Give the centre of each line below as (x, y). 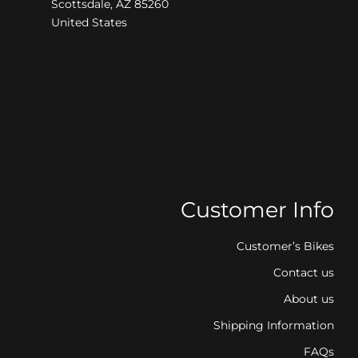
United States (89, 23)
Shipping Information (274, 326)
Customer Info (258, 210)
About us (309, 299)
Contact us (304, 273)
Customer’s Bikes (286, 247)
